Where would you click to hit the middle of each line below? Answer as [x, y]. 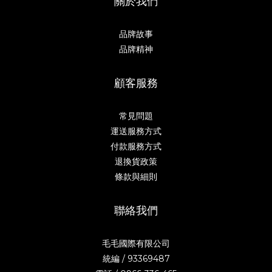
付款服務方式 [136, 146]
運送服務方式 [136, 131]
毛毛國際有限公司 [136, 243]
